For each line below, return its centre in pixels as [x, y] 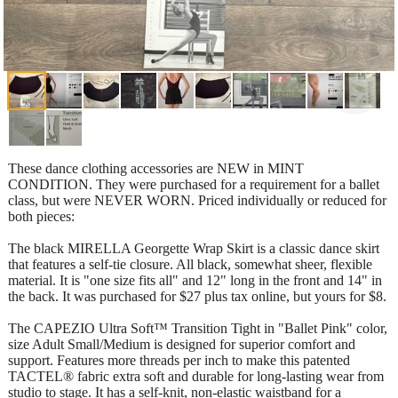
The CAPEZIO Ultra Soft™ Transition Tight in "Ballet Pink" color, [198, 328]
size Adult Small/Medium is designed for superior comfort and [182, 344]
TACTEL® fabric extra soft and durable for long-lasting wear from [196, 376]
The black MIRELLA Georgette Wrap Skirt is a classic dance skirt [194, 248]
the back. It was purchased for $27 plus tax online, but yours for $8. [197, 296]
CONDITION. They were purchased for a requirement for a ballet [194, 184]
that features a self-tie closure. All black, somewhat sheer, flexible [190, 264]
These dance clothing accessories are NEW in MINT [156, 168]
